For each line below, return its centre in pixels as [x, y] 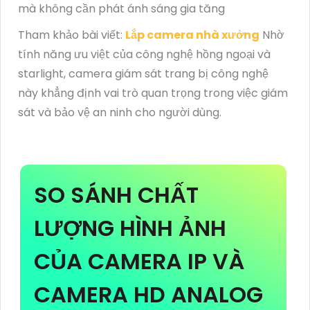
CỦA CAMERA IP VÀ [139, 261]
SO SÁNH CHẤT [116, 194]
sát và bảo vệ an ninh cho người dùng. [120, 112]
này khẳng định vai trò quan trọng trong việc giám [153, 93]
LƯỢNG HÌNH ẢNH [130, 228]
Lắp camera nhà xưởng [192, 35]
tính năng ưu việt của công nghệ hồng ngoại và [144, 54]
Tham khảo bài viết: [72, 35]
